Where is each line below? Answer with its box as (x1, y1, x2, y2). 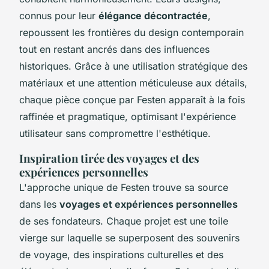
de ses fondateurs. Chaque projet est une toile (19, 214, 228, 227)
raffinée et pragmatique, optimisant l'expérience (19, 110, 236, 122)
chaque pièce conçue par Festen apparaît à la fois (19, 93, 245, 106)
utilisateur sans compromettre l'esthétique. (19, 127, 211, 139)
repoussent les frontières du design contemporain (19, 26, 244, 38)
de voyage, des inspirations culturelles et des (19, 248, 223, 261)
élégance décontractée (98, 9, 208, 22)
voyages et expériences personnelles (59, 198, 238, 210)
